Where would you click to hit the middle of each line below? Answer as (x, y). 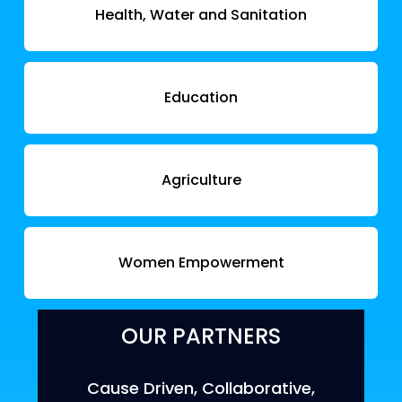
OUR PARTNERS (201, 336)
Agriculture (201, 180)
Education (201, 97)
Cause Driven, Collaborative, (201, 388)
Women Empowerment (201, 262)
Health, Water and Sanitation (201, 15)
